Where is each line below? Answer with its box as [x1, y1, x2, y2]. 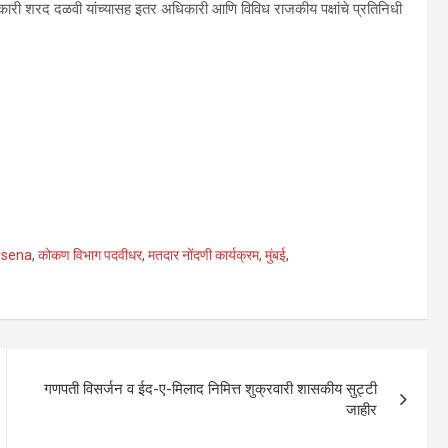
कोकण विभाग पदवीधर [38, 246, 142, 263]
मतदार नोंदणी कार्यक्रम [148, 246, 259, 263]
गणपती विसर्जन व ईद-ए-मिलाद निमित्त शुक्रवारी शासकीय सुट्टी [44, 379, 378, 398]
